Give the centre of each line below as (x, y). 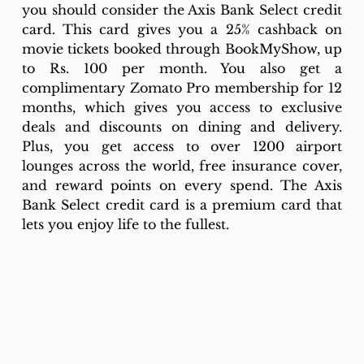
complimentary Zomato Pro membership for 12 (182, 87)
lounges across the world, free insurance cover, (182, 165)
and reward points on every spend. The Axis (182, 185)
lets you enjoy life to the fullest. (125, 224)
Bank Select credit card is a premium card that (182, 204)
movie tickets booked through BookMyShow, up (182, 48)
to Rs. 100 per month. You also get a (182, 68)
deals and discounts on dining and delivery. (182, 126)
